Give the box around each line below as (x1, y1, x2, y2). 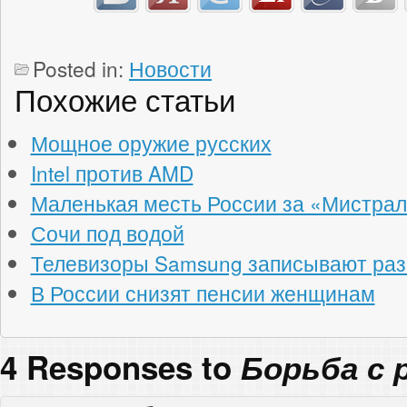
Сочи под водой (30, 218, 184, 247)
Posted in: (33, 53, 129, 83)
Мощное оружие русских (30, 128, 272, 157)
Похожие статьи (15, 76, 235, 120)
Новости (129, 53, 212, 83)
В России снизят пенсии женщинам (30, 278, 375, 307)
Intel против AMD (30, 158, 194, 187)
